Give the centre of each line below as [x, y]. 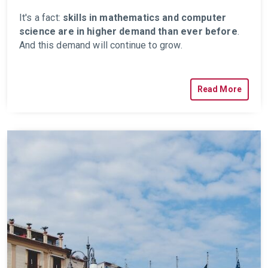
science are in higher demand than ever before [128, 31]
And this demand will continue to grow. [102, 45]
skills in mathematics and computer [144, 18]
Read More [219, 89]
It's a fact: [40, 18]
